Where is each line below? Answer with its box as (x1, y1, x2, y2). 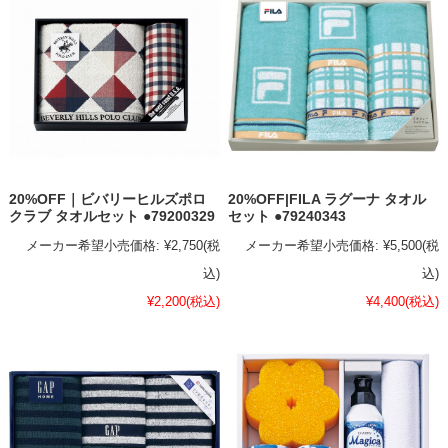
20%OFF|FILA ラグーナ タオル (228, 191, 427, 207)
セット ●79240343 (228, 208, 347, 224)
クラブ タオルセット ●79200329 (8, 208, 215, 224)
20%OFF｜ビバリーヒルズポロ (8, 191, 206, 207)
